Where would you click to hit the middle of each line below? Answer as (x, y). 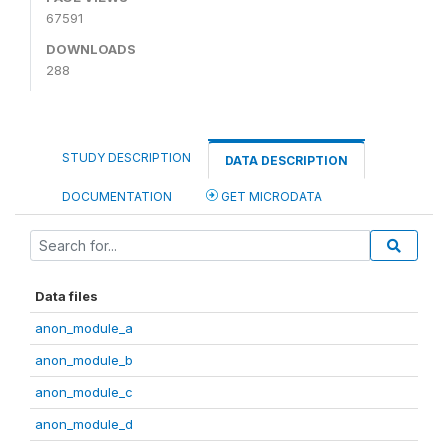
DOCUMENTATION (117, 196)
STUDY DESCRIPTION (126, 157)
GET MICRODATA (270, 196)
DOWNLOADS (91, 48)
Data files (66, 295)
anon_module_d (84, 423)
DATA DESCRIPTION (286, 160)
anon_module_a (84, 327)
